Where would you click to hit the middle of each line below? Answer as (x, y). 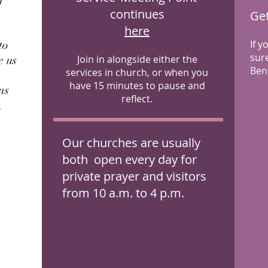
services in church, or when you (137, 72)
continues (137, 14)
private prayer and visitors (134, 176)
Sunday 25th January (82, 105)
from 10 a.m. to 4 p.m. (123, 193)
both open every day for (130, 159)
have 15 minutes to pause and (137, 86)
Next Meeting (82, 92)
